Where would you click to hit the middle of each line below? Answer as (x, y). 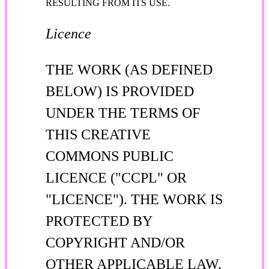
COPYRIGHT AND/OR (115, 242)
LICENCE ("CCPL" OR (116, 177)
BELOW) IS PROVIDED (120, 91)
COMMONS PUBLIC (110, 156)
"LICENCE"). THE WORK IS (134, 199)
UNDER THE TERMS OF (123, 113)
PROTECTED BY (99, 221)
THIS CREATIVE (98, 134)
